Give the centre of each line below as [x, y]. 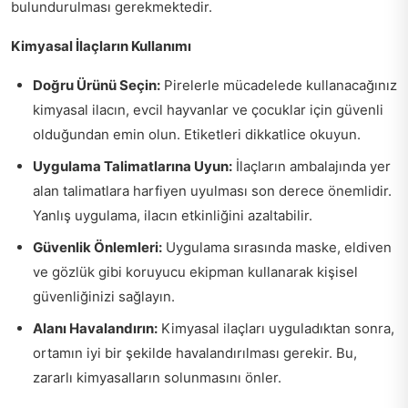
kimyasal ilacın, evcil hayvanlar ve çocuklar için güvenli [208, 110]
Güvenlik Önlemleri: [97, 248]
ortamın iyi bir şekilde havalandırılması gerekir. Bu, [195, 353]
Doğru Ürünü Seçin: [97, 86]
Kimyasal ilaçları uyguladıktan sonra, [276, 329]
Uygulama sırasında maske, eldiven [277, 248]
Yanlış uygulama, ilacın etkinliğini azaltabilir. [173, 216]
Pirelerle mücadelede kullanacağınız [279, 86]
